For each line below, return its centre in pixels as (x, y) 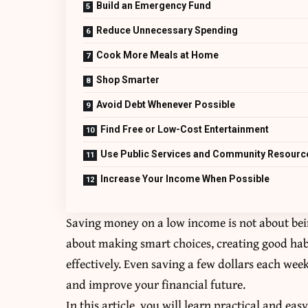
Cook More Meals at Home (158, 55)
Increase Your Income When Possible (185, 178)
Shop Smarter (128, 79)
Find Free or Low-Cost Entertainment (185, 129)
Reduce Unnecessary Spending (167, 30)
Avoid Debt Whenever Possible (166, 104)
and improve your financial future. (156, 284)
